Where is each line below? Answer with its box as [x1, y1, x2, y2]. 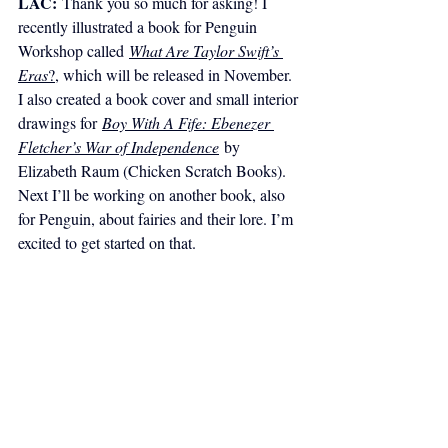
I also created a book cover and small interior [18, 87, 302, 109]
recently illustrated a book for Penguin [18, 15, 261, 37]
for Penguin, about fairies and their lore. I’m [18, 207, 297, 229]
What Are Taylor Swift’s [129, 39, 283, 61]
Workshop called [18, 39, 129, 61]
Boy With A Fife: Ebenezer [102, 111, 274, 133]
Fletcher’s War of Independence [18, 135, 219, 157]
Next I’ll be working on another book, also [18, 183, 289, 205]
